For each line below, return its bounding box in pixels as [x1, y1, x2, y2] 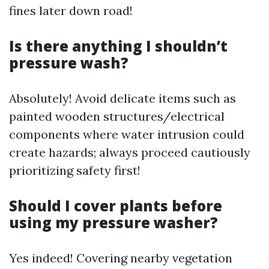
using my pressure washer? [9, 213, 218, 232]
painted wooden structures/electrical [9, 109, 225, 124]
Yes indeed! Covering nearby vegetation [9, 250, 232, 265]
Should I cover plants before [9, 196, 222, 216]
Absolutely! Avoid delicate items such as [9, 91, 236, 106]
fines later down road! [9, 3, 133, 18]
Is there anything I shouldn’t [9, 36, 228, 56]
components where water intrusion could [9, 127, 244, 142]
